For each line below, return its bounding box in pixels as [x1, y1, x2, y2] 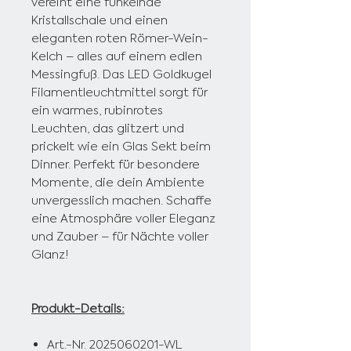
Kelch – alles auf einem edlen [31, 49, 202, 64]
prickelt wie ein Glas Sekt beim [31, 139, 211, 154]
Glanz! [31, 247, 69, 262]
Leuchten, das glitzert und [31, 121, 184, 136]
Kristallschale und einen [31, 13, 168, 28]
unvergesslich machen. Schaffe [31, 193, 212, 208]
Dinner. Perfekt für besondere [31, 157, 200, 172]
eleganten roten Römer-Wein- [31, 31, 208, 46]
